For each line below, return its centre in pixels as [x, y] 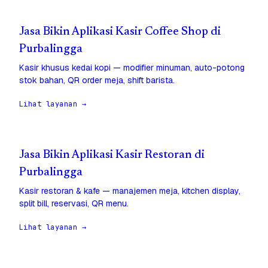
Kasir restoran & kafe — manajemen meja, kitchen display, [130, 191]
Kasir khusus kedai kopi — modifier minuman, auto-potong [132, 68]
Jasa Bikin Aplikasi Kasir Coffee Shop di [120, 32]
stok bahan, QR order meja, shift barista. [97, 80]
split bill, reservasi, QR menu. [74, 204]
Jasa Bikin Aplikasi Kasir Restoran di [112, 156]
